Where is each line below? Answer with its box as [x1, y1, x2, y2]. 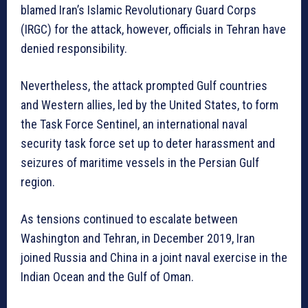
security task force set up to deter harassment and [21, 136, 275, 151]
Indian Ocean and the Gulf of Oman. [21, 269, 194, 285]
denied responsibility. [21, 41, 127, 56]
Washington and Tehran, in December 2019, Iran [21, 231, 255, 246]
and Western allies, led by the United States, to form [21, 98, 278, 113]
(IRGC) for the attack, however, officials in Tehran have [21, 22, 286, 37]
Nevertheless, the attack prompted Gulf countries [21, 78, 267, 93]
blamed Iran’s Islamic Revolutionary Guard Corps [21, 3, 256, 18]
